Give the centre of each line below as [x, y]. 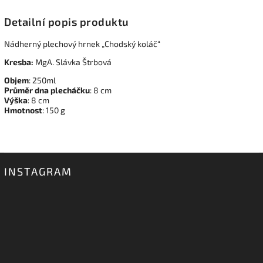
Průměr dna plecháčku [47, 90]
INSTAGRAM [38, 172]
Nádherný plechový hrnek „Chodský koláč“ [82, 44]
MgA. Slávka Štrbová [73, 62]
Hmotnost [23, 110]
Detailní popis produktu [67, 22]
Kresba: [19, 62]
